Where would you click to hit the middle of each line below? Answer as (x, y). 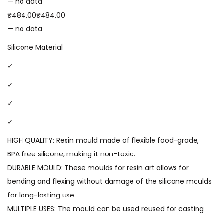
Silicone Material (35, 48)
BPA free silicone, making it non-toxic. (71, 154)
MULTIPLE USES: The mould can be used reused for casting (106, 209)
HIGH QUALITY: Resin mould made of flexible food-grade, (103, 141)
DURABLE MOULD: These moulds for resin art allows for (98, 168)
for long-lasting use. (42, 195)
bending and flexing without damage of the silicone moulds (109, 182)
